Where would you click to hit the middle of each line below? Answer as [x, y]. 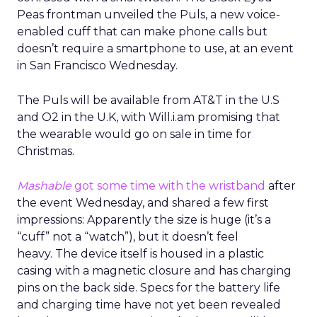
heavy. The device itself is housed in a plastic [140, 254]
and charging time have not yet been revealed [149, 305]
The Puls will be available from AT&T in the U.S [148, 100]
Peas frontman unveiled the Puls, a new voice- [149, 15]
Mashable [44, 186]
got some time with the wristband [168, 186]
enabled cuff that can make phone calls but [142, 31]
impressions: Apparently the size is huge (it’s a [144, 220]
